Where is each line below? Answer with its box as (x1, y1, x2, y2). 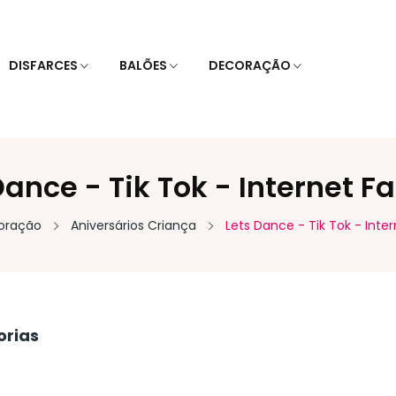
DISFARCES (9, 57, 78, 75)
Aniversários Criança (71, 216, 196, 234)
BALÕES (119, 57, 167, 75)
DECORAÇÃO (209, 57, 291, 75)
